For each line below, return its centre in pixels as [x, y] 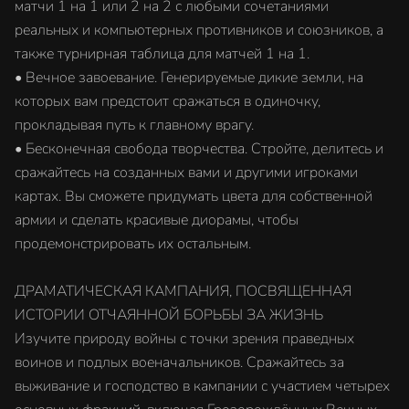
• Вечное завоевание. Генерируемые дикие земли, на [189, 78]
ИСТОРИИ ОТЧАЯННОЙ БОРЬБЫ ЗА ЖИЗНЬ [169, 315]
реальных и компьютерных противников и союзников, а [199, 30]
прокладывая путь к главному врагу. [134, 125]
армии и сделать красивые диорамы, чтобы [157, 220]
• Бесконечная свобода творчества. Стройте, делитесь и [199, 149]
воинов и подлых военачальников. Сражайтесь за [179, 362]
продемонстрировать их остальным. [133, 244]
